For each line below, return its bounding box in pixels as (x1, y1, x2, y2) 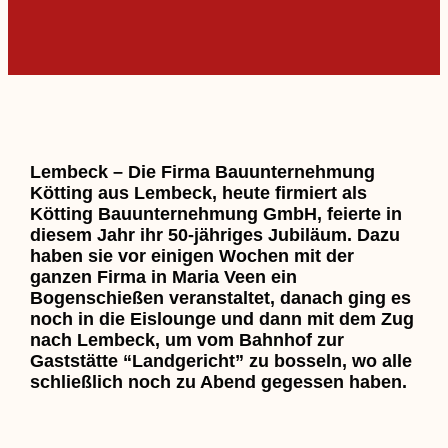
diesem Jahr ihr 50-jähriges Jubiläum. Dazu (29, 224, 400, 245)
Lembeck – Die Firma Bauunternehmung (29, 161, 375, 182)
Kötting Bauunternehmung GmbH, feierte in (29, 203, 402, 224)
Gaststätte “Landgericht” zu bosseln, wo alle (29, 350, 412, 371)
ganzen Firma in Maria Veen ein (29, 266, 297, 287)
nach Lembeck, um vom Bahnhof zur (29, 329, 344, 350)
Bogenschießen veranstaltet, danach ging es (29, 287, 411, 308)
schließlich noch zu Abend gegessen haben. (29, 371, 407, 392)
